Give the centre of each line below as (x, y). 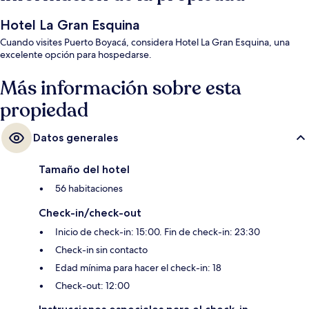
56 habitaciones (89, 189)
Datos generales (76, 138)
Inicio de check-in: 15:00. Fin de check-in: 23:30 (158, 232)
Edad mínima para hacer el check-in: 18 (138, 268)
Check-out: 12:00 (92, 286)
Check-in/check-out (90, 213)
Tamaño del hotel (84, 170)
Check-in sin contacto (101, 250)
